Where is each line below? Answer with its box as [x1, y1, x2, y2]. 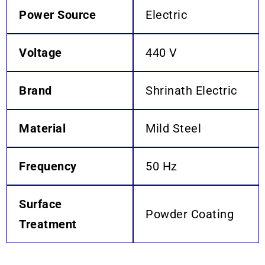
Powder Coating [146, 206, 234, 221]
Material [19, 121, 66, 135]
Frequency [19, 159, 77, 173]
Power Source [19, 7, 96, 22]
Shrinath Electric [146, 83, 237, 98]
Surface [19, 196, 62, 211]
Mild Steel [146, 121, 201, 135]
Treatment [19, 216, 77, 231]
